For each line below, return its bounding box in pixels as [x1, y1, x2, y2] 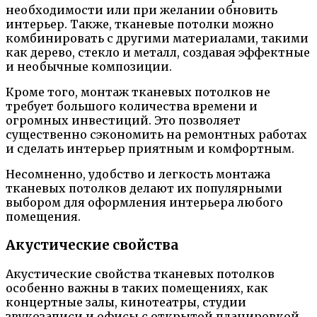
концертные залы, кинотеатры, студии [6, 294, 246, 309]
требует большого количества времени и [6, 99, 258, 114]
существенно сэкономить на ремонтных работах [6, 127, 307, 142]
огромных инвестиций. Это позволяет [6, 113, 241, 128]
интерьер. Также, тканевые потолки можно [6, 17, 274, 32]
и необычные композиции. [6, 59, 172, 74]
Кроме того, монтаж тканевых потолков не [6, 85, 270, 100]
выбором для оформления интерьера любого [6, 195, 283, 210]
